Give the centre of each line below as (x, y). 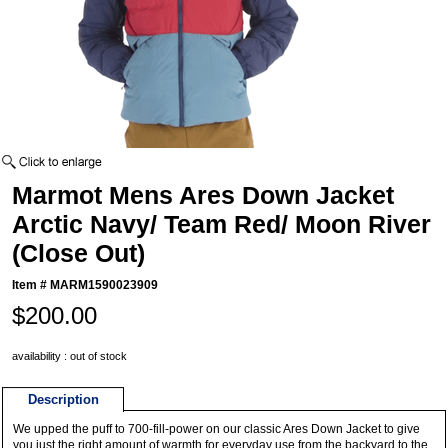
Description (63, 400)
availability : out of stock (70, 356)
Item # (31, 285)
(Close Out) (79, 253)
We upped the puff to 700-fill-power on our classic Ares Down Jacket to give (217, 429)
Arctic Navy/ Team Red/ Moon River (222, 224)
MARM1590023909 (104, 285)
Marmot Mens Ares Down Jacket (203, 195)
